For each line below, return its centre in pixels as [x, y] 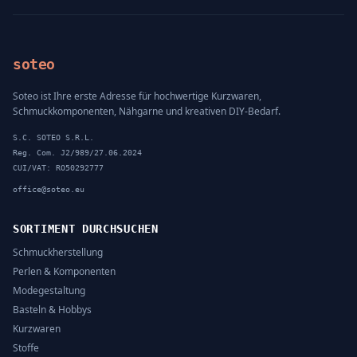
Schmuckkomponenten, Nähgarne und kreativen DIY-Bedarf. [147, 111]
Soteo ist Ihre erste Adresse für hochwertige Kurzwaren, [137, 96]
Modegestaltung [49, 290]
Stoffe [26, 348]
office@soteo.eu [49, 189]
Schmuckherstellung [58, 252]
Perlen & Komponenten [64, 271]
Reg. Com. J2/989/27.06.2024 [77, 153]
